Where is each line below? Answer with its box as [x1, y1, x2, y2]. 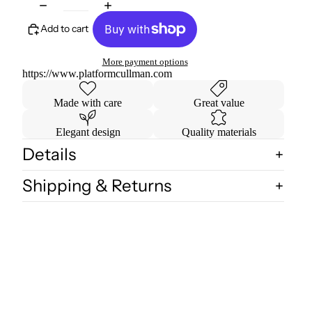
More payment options [102, 56, 188, 68]
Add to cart [40, 22, 88, 36]
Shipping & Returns [22, 175, 171, 196]
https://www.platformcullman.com [22, 68, 172, 80]
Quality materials [181, 126, 256, 139]
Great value [193, 97, 244, 109]
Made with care [54, 97, 122, 109]
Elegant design [55, 126, 120, 139]
